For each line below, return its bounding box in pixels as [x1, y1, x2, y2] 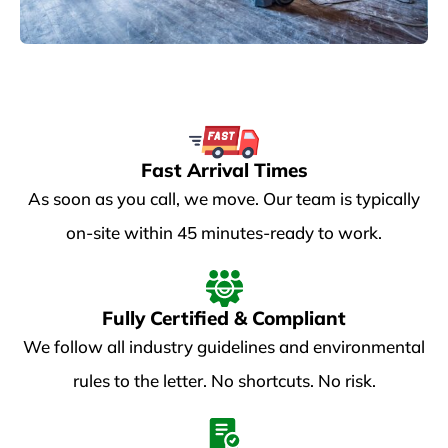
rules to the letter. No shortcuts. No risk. [72, 369, 376, 391]
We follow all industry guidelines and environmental [23, 335, 425, 357]
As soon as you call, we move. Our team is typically [28, 187, 420, 209]
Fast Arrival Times [140, 157, 308, 182]
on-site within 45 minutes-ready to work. [66, 221, 382, 243]
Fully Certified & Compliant [102, 305, 346, 330]
